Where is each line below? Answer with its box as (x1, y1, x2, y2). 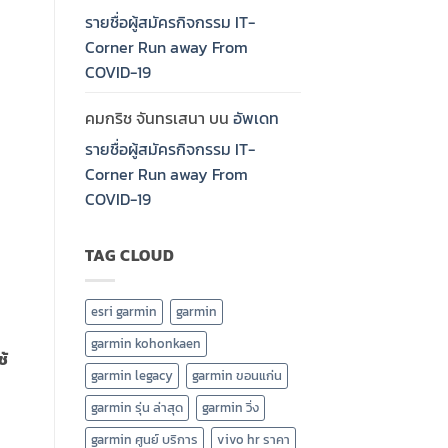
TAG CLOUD (84, 243, 175, 268)
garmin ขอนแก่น (191, 365, 282, 385)
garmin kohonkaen (90, 333, 201, 353)
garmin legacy (90, 365, 173, 385)
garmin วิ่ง (201, 397, 259, 417)
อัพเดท (232, 106, 279, 131)
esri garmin (90, 301, 157, 321)
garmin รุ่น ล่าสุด (90, 397, 183, 417)
